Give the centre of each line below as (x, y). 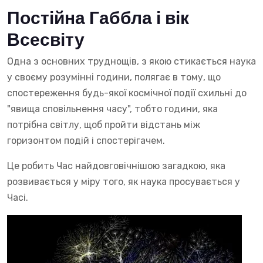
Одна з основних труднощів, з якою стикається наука (131, 61)
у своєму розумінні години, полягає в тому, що (114, 77)
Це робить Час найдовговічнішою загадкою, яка (116, 166)
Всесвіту (46, 40)
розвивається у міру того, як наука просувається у (124, 181)
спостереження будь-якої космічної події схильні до (127, 93)
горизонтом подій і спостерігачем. (86, 140)
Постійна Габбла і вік (98, 18)
